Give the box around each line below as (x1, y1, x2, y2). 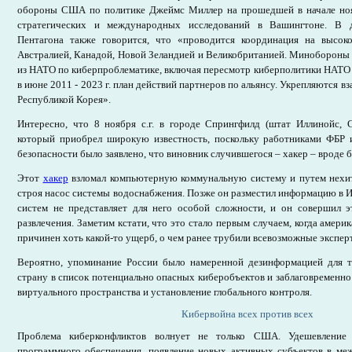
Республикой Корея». (17, 93, 111, 105)
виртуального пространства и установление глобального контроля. (17, 286, 312, 298)
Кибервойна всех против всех (181, 308, 313, 320)
